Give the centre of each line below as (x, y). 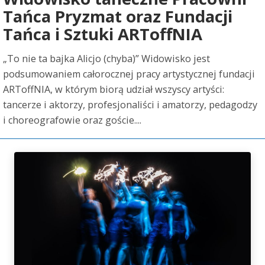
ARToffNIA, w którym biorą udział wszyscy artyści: (114, 89)
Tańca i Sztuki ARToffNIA (103, 34)
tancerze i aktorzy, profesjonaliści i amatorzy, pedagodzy (130, 105)
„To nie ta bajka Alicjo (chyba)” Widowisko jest (106, 59)
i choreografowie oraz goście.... (72, 120)
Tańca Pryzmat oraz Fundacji (118, 16)
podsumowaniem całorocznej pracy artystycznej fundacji (129, 74)
